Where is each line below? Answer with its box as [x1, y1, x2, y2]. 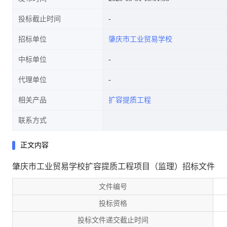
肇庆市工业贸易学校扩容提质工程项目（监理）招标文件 [12, 162, 215, 171]
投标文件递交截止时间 [77, 216, 148, 224]
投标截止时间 [18, 15, 61, 23]
